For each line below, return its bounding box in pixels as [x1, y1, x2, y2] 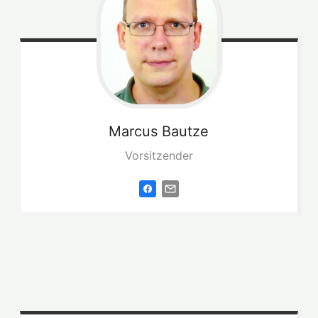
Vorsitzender [124, 148, 193, 163]
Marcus [109, 123, 158, 141]
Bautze [162, 123, 209, 141]
